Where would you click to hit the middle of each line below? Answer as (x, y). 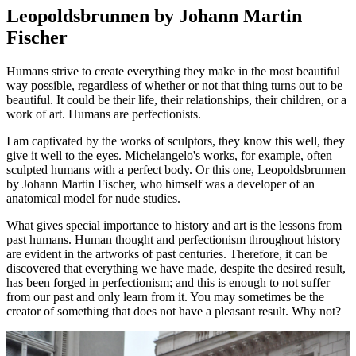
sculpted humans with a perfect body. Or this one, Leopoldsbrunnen (176, 170)
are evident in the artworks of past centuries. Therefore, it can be (167, 254)
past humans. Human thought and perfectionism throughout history (174, 240)
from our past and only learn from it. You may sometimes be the (165, 297)
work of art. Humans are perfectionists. (104, 114)
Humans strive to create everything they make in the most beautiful (173, 72)
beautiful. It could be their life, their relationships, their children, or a (176, 100)
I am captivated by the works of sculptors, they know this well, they (176, 141)
